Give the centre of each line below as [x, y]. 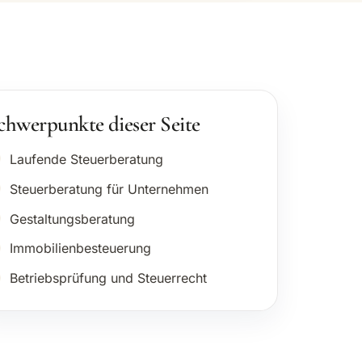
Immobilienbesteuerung [80, 248]
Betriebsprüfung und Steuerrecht [108, 278]
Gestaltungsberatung [72, 219]
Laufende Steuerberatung [86, 160]
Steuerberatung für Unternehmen [109, 189]
